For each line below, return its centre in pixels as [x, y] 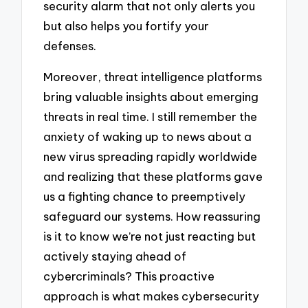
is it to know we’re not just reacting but [150, 236]
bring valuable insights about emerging [151, 96]
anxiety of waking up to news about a [148, 136]
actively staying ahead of [115, 256]
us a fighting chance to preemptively [145, 196]
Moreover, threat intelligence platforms [153, 76]
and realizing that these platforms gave [153, 176]
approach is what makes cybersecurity [152, 296]
